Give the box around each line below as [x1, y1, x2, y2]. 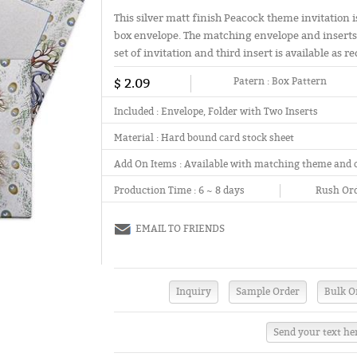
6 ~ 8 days [196, 185, 245, 196]
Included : [114, 106, 162, 117]
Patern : [233, 76, 272, 87]
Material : [114, 132, 162, 143]
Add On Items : [114, 159, 185, 170]
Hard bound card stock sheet [161, 132, 295, 143]
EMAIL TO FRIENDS [135, 223, 226, 234]
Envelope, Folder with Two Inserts [161, 106, 319, 117]
